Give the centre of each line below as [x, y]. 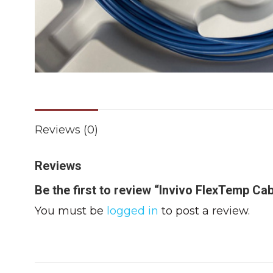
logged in [133, 211]
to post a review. [204, 211]
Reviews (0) [66, 130]
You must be [71, 211]
